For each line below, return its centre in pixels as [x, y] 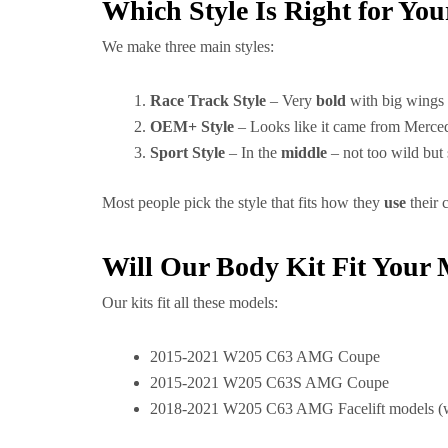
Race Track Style [208, 100]
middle [304, 152]
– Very [291, 100]
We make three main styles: [188, 46]
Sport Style [187, 152]
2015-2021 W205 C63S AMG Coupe [269, 382]
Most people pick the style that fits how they [243, 202]
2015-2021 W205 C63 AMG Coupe [265, 356]
